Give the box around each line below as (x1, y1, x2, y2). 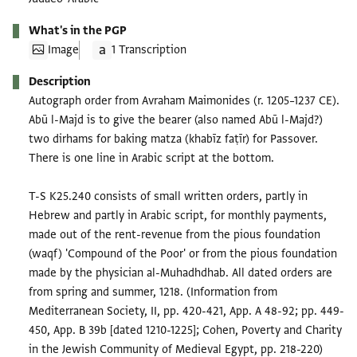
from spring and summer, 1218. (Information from (29, 284, 277, 300)
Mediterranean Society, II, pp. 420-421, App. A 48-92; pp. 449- (29, 303, 344, 319)
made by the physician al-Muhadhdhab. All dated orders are (29, 265, 332, 280)
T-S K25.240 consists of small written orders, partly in (29, 188, 308, 204)
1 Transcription (112, 41, 186, 57)
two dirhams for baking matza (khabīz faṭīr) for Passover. (29, 131, 318, 147)
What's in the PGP (29, 22, 127, 38)
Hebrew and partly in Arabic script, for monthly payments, (29, 207, 327, 223)
